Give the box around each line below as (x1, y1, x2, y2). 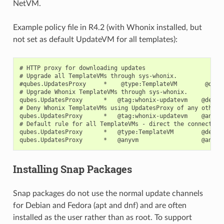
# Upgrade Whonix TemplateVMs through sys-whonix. (19, 88, 187, 96)
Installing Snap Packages (12, 162, 132, 176)
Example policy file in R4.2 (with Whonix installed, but (12, 23, 202, 32)
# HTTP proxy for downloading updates (19, 64, 145, 72)
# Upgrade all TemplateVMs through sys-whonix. (19, 72, 177, 80)
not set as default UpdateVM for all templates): (12, 35, 177, 44)
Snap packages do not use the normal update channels (12, 189, 203, 198)
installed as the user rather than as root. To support (12, 213, 192, 222)
